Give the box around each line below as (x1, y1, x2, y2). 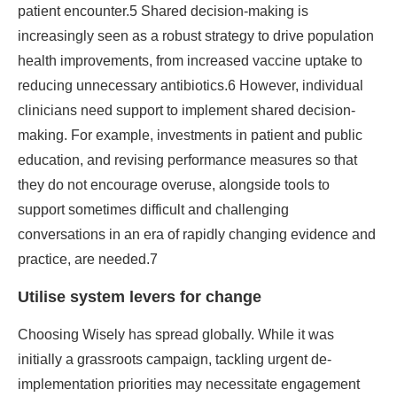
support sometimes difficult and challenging (18, 202, 289, 218)
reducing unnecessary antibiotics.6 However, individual (18, 78, 363, 94)
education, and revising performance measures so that (18, 152, 357, 168)
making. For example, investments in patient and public (18, 128, 362, 144)
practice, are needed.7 (18, 252, 158, 268)
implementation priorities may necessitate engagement (18, 377, 360, 393)
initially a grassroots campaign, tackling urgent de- (18, 352, 331, 368)
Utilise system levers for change (18, 288, 261, 307)
